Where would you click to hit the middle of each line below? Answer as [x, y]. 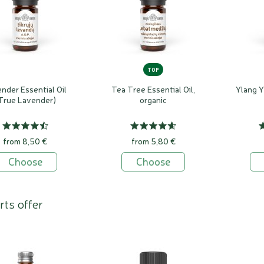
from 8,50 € [25, 141]
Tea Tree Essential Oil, [154, 89]
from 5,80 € [153, 141]
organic [154, 100]
